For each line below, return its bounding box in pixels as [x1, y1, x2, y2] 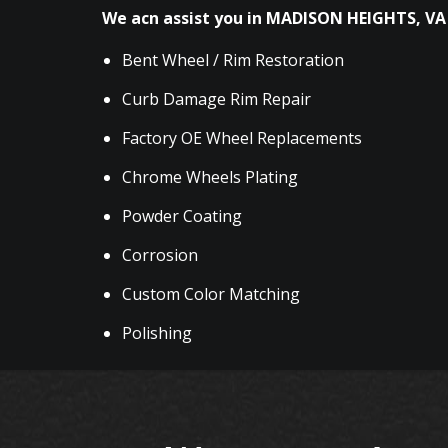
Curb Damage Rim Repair [122, 88, 311, 110]
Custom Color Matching [122, 283, 300, 305]
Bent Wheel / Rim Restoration [122, 49, 344, 71]
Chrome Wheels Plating [122, 166, 298, 188]
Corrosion [122, 244, 198, 266]
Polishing [122, 322, 192, 344]
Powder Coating [122, 205, 242, 227]
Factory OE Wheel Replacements [122, 127, 362, 149]
